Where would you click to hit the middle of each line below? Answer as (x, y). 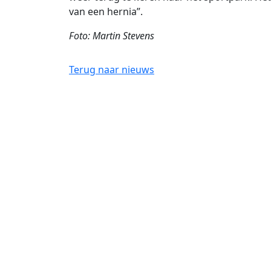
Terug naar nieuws (112, 70)
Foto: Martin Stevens (112, 36)
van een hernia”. (106, 11)
